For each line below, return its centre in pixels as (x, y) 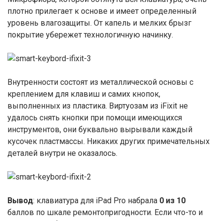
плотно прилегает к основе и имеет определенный (102, 11)
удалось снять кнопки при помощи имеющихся (95, 118)
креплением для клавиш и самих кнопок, (84, 94)
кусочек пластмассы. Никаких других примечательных (109, 141)
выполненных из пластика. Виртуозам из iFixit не (98, 106)
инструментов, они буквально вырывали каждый (100, 129)
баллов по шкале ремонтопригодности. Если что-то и (105, 212)
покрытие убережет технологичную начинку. (90, 35)
